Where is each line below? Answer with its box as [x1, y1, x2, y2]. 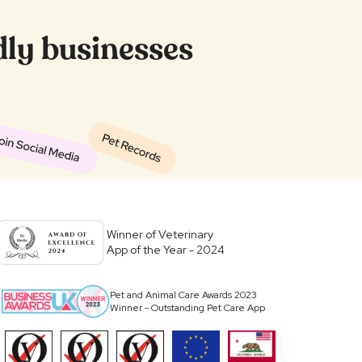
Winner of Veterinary [107, 226, 213, 242]
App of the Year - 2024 [107, 242, 225, 257]
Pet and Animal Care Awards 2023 [109, 288, 257, 301]
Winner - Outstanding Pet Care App [109, 301, 265, 314]
